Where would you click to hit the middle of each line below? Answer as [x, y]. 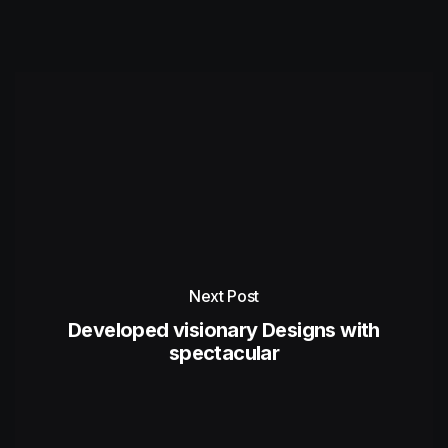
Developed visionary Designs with [224, 330]
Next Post [224, 296]
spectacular [224, 353]
